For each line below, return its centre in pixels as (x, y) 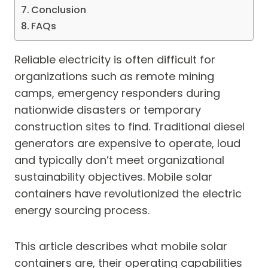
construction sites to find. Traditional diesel (130, 127)
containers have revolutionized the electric (128, 194)
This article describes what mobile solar (121, 246)
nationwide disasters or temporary (108, 110)
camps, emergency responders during (117, 93)
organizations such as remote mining (114, 76)
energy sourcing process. (82, 210)
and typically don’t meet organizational (119, 160)
